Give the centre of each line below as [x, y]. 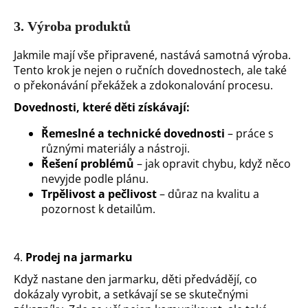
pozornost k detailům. [98, 209]
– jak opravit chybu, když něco [212, 163]
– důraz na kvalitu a [208, 194]
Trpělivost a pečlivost [99, 194]
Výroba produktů [79, 26]
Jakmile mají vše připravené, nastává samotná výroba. [152, 55]
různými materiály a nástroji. [115, 148]
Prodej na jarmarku [79, 257]
